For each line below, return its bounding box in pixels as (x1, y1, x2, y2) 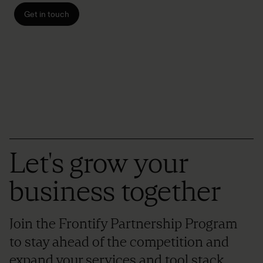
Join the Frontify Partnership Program (9, 215, 237, 232)
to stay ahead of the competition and (9, 233, 229, 250)
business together (9, 174, 221, 208)
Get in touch (24, 9, 69, 19)
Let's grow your (9, 146, 188, 180)
